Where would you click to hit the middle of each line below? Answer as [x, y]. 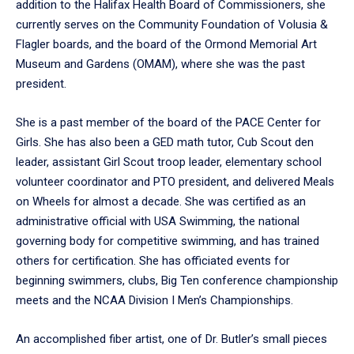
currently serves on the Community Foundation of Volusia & [172, 24]
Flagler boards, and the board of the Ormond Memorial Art [166, 44]
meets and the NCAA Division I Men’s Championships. [154, 300]
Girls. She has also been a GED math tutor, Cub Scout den [165, 142]
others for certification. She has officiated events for [153, 260]
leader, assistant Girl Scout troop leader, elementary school [169, 162]
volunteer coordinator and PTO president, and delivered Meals [175, 181]
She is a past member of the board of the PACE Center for [168, 122]
